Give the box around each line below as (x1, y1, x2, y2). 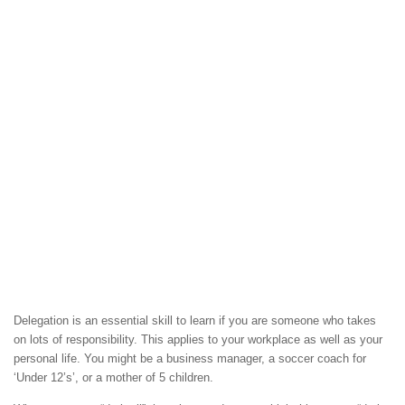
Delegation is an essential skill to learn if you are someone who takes (14, 314, 376, 328)
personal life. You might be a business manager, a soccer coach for (14, 352, 366, 366)
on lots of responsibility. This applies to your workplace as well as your (14, 333, 382, 347)
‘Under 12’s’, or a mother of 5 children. (14, 371, 213, 385)
